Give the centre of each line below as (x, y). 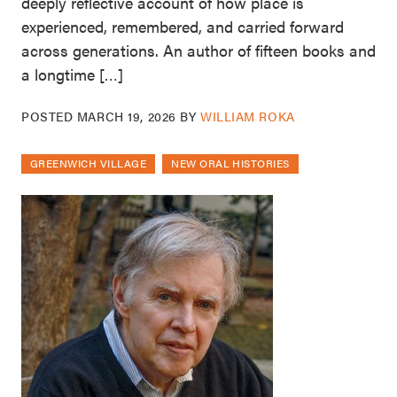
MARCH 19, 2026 (126, 117)
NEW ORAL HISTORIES (230, 163)
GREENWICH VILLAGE (89, 163)
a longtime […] (72, 74)
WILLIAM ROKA (248, 117)
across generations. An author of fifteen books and (198, 51)
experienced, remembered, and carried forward (183, 27)
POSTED (49, 117)
